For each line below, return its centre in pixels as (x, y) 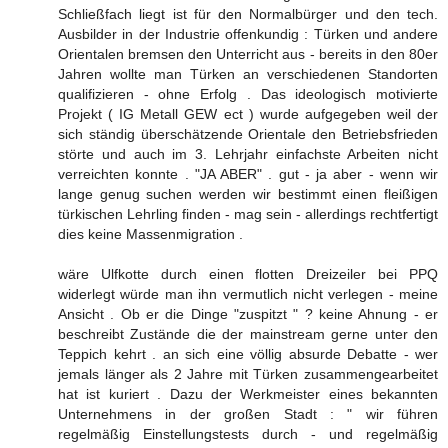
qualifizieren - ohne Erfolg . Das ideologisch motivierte (248, 93)
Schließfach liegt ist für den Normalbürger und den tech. (248, 13)
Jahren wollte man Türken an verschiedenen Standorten (248, 73)
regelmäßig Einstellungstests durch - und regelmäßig (248, 433)
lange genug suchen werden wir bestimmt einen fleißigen (248, 193)
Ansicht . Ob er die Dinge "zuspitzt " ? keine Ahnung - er (248, 313)
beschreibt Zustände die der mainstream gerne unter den (248, 333)
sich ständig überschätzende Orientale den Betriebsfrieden (248, 133)
